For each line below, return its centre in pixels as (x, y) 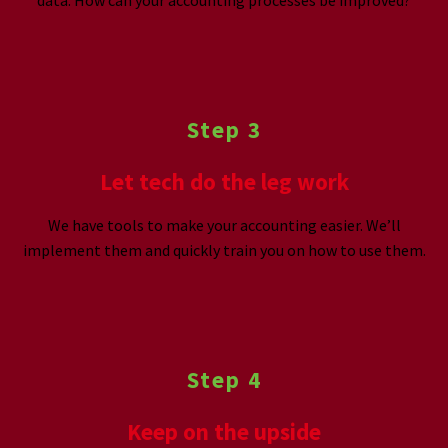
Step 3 (224, 129)
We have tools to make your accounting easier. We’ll (224, 224)
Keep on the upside (224, 431)
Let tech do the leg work (224, 181)
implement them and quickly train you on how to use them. (224, 249)
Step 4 (224, 379)
